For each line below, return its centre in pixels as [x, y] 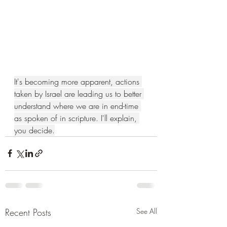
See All [147, 211]
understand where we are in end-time [78, 106]
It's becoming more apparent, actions [78, 81]
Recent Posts [28, 212]
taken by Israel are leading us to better [79, 93]
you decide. [34, 130]
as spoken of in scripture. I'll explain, [77, 118]
